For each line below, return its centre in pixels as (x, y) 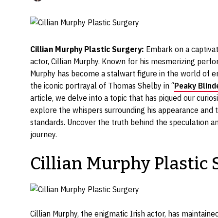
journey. (44, 135)
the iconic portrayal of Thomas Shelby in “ (102, 86)
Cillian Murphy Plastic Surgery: (87, 49)
